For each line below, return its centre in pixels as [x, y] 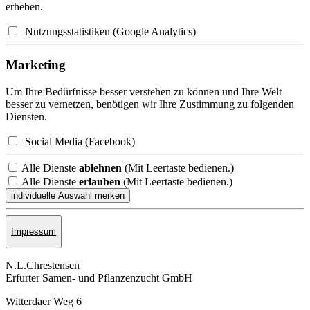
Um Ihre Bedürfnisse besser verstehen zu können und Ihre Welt [144, 91]
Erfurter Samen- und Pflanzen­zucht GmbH [99, 277]
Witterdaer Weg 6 [44, 301]
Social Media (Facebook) [77, 141]
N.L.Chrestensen [43, 265]
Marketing [36, 65]
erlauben [100, 181]
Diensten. [26, 116]
